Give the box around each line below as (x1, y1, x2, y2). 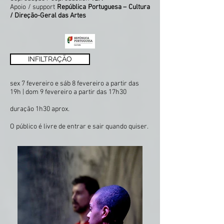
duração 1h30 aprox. (10, 105, 69, 113)
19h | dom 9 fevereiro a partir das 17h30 (10, 88, 126, 96)
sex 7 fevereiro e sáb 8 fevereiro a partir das (10, 79, 139, 88)
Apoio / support (10, 3, 57, 11)
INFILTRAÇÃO (28, 55, 72, 63)
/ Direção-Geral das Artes (10, 11, 86, 20)
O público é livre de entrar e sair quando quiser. (10, 122, 148, 131)
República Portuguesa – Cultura (57, 3, 150, 11)
